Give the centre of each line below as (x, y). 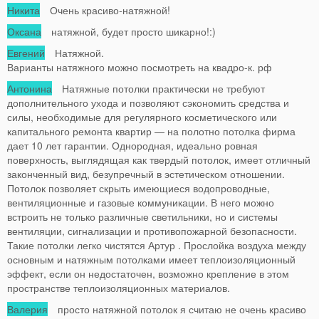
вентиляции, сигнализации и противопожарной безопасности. (152, 231)
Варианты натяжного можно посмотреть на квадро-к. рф (140, 67)
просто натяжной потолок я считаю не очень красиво (177, 309)
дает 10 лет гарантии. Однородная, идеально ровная (132, 145)
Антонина (30, 88)
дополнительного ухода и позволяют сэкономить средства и (148, 103)
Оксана (24, 31)
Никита (23, 10)
